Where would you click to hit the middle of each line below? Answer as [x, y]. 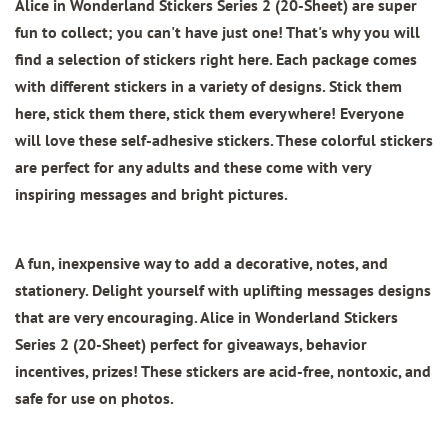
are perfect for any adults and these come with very [193, 167]
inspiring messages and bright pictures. [151, 194]
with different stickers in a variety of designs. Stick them [208, 86]
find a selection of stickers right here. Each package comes [216, 59]
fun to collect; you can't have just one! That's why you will [217, 32]
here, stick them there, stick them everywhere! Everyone [209, 113]
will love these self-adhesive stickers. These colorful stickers [224, 140]
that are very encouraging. [107, 317]
